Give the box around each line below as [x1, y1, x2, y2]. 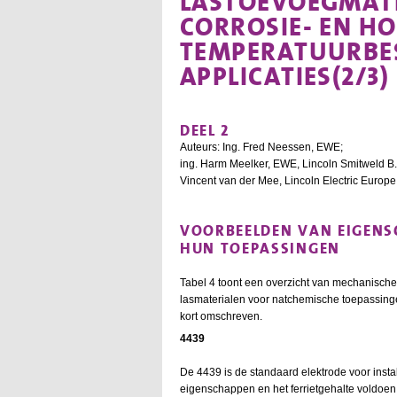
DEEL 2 [180, 117, 230, 143]
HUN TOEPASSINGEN [180, 235, 340, 261]
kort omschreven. [180, 309, 262, 323]
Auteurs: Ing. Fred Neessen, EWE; [180, 140, 343, 153]
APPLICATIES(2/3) [180, 55, 390, 98]
